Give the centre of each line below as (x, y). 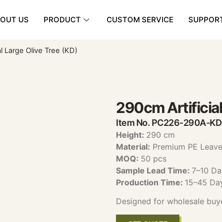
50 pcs (154, 158)
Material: (133, 146)
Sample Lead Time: (154, 170)
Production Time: (150, 182)
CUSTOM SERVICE (140, 20)
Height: (131, 135)
